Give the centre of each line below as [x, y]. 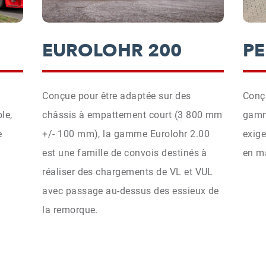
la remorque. [70, 210]
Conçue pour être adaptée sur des [117, 96]
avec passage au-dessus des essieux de [131, 191]
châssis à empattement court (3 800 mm [132, 115]
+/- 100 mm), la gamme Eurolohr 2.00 [126, 134]
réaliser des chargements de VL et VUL [128, 172]
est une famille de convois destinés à [125, 153]
